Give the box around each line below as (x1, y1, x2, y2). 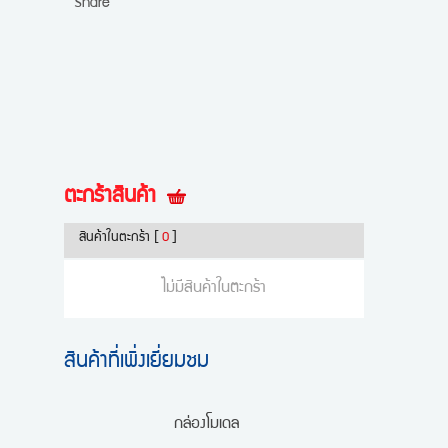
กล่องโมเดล (174, 418, 239, 432)
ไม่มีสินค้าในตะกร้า (162, 282, 266, 296)
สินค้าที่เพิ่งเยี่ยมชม (64, 353, 209, 372)
